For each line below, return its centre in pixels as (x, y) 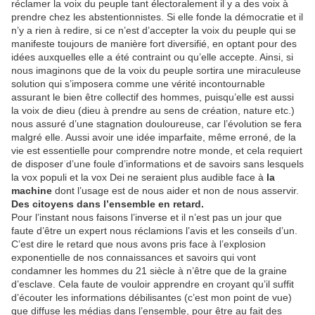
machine (32, 191)
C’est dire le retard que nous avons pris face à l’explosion (139, 244)
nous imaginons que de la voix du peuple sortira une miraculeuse (156, 70)
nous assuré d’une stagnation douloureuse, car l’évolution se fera (156, 124)
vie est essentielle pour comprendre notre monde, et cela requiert (157, 150)
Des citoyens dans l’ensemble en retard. (108, 204)
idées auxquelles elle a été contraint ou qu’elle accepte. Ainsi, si (152, 57)
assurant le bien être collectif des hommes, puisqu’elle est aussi (153, 97)
